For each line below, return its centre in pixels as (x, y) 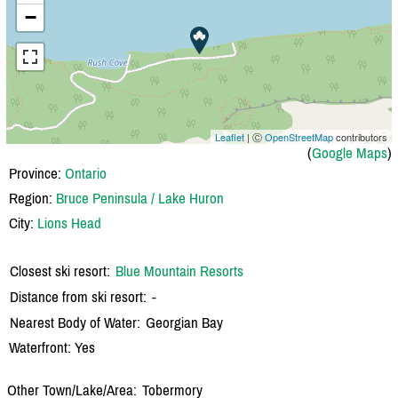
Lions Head (69, 223)
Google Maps (350, 152)
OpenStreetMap (299, 136)
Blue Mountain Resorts (179, 271)
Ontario (86, 173)
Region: (32, 198)
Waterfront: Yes (52, 347)
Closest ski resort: (60, 271)
